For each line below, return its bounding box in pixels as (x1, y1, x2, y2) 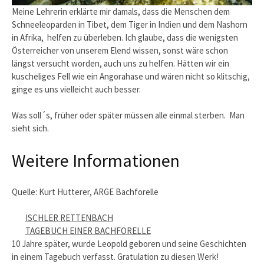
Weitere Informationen (12, 148, 180, 171)
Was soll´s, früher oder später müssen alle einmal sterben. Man (12, 110, 245, 121)
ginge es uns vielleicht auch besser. (12, 83, 141, 95)
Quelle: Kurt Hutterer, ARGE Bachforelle (12, 186, 159, 197)
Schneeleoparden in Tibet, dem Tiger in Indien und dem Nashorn (12, 18, 247, 30)
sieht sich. (12, 123, 49, 134)
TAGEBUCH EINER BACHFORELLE (25, 225, 151, 237)
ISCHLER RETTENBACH (25, 212, 113, 224)
